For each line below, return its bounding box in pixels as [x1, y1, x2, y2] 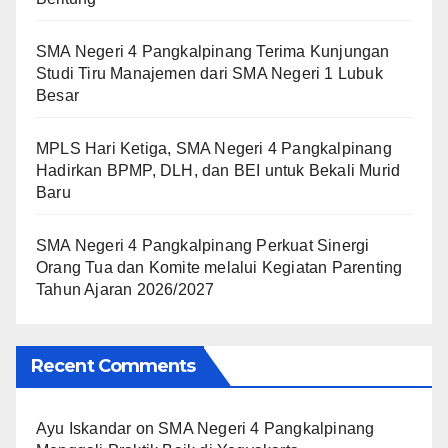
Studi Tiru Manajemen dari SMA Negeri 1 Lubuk [36, 65, 383, 83]
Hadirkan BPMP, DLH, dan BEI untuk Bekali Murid [36, 162, 401, 180]
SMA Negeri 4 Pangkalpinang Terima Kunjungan [36, 43, 390, 61]
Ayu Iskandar [36, 420, 132, 438]
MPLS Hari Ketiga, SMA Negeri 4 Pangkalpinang [36, 140, 392, 158]
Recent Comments [31, 355, 196, 378]
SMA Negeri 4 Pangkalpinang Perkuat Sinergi [36, 237, 370, 255]
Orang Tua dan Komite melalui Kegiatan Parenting [36, 259, 403, 277]
